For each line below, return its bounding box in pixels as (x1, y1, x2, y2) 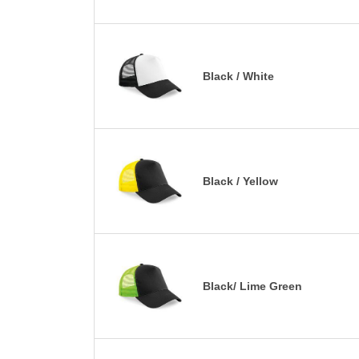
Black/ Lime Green (203, 279, 302, 292)
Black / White (203, 69, 274, 83)
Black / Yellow (203, 174, 278, 188)
